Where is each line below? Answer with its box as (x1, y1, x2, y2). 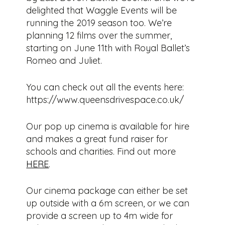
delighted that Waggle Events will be (26, 4, 177, 16)
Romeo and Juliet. (26, 54, 102, 66)
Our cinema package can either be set (26, 184, 188, 196)
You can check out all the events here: (26, 81, 184, 93)
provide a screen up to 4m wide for (26, 209, 173, 221)
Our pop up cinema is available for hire (26, 120, 190, 132)
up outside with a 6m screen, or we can (26, 197, 190, 209)
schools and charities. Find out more (26, 145, 176, 157)
